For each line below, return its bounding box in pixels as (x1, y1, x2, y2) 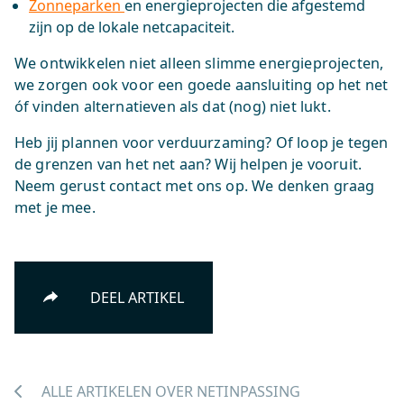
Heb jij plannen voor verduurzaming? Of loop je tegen (14, 133, 389, 152)
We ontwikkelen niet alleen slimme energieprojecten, (14, 53, 384, 73)
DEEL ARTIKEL (87, 288, 185, 308)
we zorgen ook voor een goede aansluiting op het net (14, 75, 389, 95)
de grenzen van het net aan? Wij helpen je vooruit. (14, 154, 363, 174)
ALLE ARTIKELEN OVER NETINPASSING (41, 381, 301, 401)
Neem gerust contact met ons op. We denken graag (14, 176, 375, 196)
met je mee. (14, 197, 96, 217)
